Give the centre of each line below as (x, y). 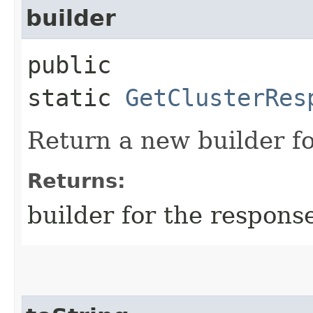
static (76, 97)
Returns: (77, 181)
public (69, 65)
